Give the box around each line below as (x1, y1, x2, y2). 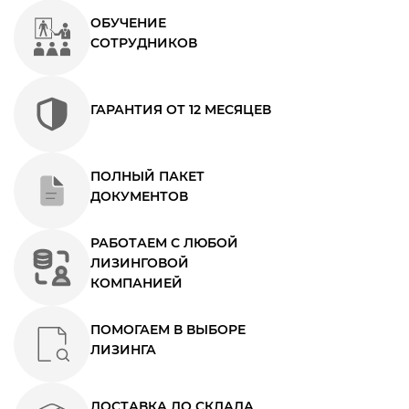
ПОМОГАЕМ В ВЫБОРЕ (90, 320, 246, 338)
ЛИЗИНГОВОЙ (90, 254, 189, 271)
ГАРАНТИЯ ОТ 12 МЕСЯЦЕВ (90, 100, 271, 118)
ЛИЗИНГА (90, 341, 156, 358)
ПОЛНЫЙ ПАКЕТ (90, 167, 204, 184)
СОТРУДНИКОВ (90, 34, 197, 51)
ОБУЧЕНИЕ (90, 14, 166, 31)
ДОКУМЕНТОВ (90, 187, 188, 204)
